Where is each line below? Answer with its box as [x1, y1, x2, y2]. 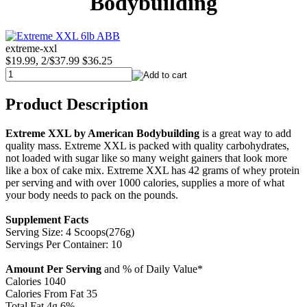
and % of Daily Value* [101, 263, 203, 275]
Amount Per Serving [5, 263, 101, 275]
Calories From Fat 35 [5, 288, 97, 300]
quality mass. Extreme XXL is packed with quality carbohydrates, [5, 140, 289, 152]
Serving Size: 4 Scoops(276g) [5, 226, 134, 238]
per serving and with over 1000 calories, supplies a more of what [5, 177, 284, 189]
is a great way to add [199, 127, 291, 140]
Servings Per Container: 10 [5, 238, 122, 251]
